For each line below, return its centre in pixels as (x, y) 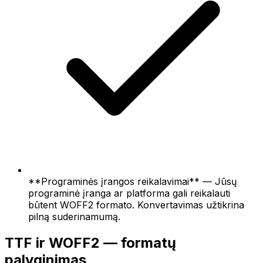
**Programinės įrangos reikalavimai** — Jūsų (132, 181)
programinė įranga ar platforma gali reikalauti (129, 193)
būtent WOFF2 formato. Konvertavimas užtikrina (136, 205)
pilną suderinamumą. (74, 216)
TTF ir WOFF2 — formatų (90, 242)
